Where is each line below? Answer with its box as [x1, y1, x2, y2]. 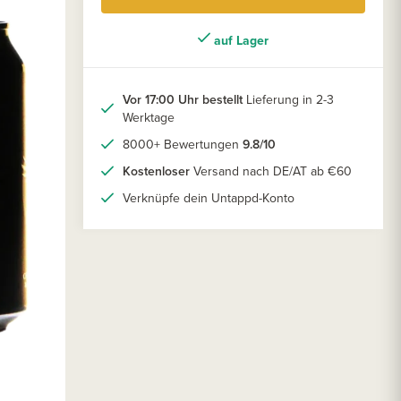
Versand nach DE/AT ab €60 [190, 162, 352, 181]
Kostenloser [123, 162, 190, 181]
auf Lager [210, 31, 269, 50]
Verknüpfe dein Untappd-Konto [123, 189, 294, 208]
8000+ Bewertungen [123, 135, 243, 154]
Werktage [123, 108, 175, 127]
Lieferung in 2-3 [243, 90, 334, 109]
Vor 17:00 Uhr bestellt [123, 90, 243, 109]
